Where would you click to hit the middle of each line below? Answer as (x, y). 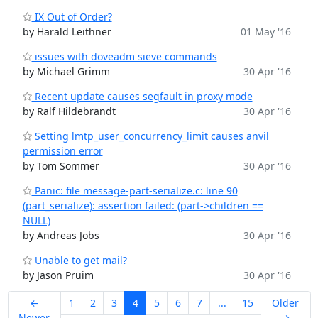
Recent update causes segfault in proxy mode (142, 96)
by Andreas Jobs (61, 235)
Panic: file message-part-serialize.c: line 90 (135, 191)
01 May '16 (265, 32)
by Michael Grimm (66, 71)
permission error (62, 151)
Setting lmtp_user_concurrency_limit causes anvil (150, 136)
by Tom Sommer (61, 166)
